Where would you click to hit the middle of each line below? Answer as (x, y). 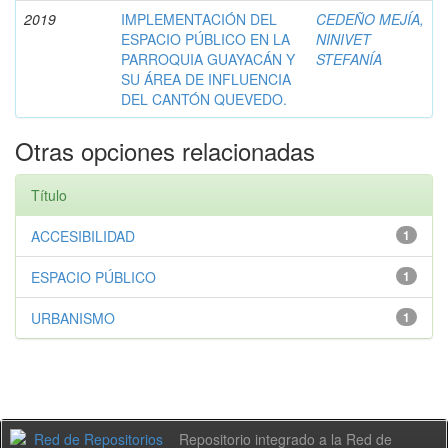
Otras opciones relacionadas (165, 150)
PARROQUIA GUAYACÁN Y (208, 58)
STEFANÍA (349, 58)
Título (49, 194)
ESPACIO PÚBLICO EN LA (205, 38)
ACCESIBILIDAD (83, 235)
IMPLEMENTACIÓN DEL (199, 18)
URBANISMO (73, 317)
